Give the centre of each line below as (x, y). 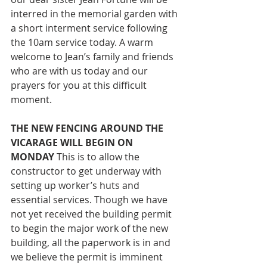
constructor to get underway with (87, 171)
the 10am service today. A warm (83, 43)
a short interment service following (90, 28)
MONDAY (34, 157)
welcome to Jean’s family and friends (93, 57)
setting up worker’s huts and (76, 186)
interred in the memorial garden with (95, 14)
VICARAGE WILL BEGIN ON (73, 143)
